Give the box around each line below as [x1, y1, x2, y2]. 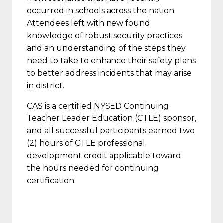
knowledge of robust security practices [27, 30, 182, 40]
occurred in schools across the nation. [27, 5, 176, 15]
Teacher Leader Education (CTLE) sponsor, [27, 113, 196, 123]
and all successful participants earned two [27, 125, 195, 135]
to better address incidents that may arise [27, 68, 192, 78]
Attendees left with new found [27, 18, 150, 28]
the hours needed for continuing [27, 163, 159, 173]
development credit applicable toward [27, 150, 181, 160]
